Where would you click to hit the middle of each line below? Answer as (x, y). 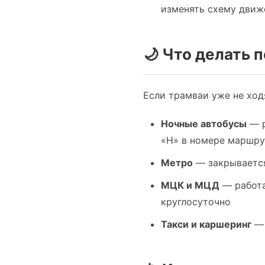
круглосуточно (196, 202)
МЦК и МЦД (190, 185)
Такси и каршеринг (206, 224)
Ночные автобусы (204, 124)
